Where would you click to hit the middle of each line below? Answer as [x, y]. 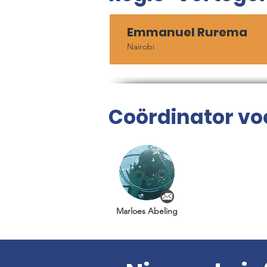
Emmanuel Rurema [187, 32]
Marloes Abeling [147, 211]
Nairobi [141, 46]
